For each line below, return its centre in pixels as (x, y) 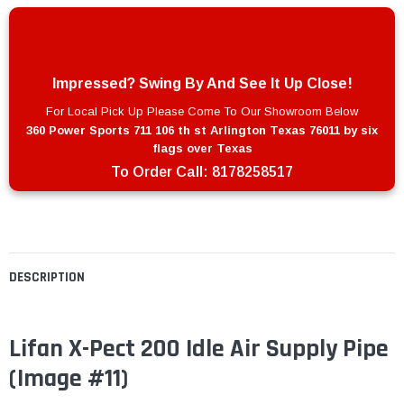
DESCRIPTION (47, 278)
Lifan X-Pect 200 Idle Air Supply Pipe (199, 349)
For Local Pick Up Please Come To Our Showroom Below (202, 112)
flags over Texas (202, 149)
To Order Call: (161, 172)
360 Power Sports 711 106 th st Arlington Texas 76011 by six (202, 131)
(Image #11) (69, 379)
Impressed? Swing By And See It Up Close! (202, 84)
